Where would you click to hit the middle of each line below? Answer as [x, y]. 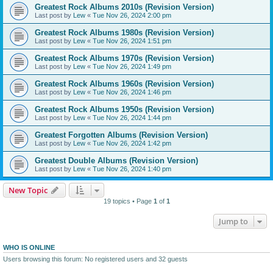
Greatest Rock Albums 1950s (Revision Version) [124, 110]
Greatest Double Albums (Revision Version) [116, 161]
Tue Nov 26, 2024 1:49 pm [132, 67]
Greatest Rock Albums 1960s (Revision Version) [124, 84]
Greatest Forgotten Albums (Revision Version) [121, 135]
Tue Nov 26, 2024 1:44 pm [132, 118]
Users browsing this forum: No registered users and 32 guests [95, 259]
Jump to [233, 222]
